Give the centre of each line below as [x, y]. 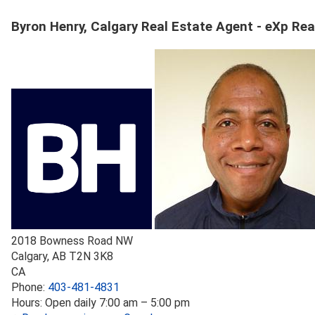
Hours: [28, 302]
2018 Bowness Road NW [72, 240]
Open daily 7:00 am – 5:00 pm [117, 302]
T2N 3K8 [91, 256]
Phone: [30, 287]
